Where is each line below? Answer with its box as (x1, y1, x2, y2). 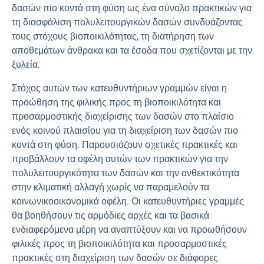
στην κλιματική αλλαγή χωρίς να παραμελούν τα (12, 181, 209, 193)
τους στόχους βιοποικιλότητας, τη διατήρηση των (12, 31, 214, 42)
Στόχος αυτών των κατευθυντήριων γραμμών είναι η (12, 82, 227, 94)
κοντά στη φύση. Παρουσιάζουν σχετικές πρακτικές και (12, 139, 237, 150)
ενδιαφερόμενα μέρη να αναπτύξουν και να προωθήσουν (12, 224, 247, 235)
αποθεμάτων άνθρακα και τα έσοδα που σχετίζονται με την (12, 45, 252, 56)
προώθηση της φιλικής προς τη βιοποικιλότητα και (12, 97, 221, 108)
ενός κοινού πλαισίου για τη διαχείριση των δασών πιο (12, 125, 238, 136)
